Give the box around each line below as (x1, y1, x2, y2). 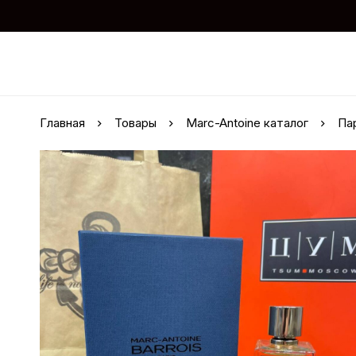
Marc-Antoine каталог (186, 115, 308, 130)
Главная (40, 115, 85, 130)
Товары (114, 115, 157, 130)
